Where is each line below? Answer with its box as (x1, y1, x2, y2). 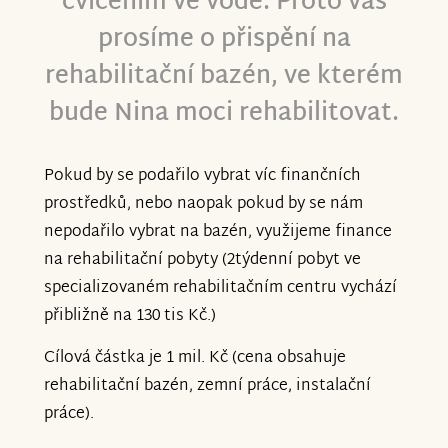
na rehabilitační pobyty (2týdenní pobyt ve (44, 245, 361, 275)
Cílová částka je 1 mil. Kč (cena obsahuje (44, 343, 346, 373)
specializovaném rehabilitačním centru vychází (44, 273, 397, 303)
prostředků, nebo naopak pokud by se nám (44, 189, 363, 219)
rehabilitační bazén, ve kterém (45, 54, 403, 99)
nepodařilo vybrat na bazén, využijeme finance (44, 217, 392, 247)
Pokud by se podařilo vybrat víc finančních (44, 161, 361, 191)
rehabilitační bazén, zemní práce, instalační (44, 371, 371, 401)
